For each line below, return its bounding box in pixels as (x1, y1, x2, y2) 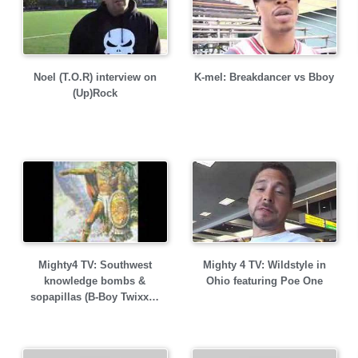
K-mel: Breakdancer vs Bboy (194, 71, 334, 83)
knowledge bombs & (44, 275, 145, 287)
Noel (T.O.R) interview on (33, 71, 157, 83)
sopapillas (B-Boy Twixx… (30, 291, 159, 303)
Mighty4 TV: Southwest (38, 259, 152, 271)
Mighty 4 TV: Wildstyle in (202, 259, 326, 271)
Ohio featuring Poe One (205, 275, 323, 287)
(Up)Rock (72, 87, 117, 99)
